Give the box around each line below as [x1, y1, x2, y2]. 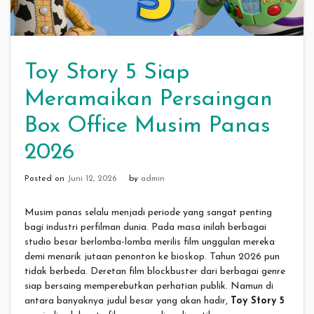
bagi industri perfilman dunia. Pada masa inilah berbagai [25, 221, 266, 233]
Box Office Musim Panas [25, 115, 271, 138]
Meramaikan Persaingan [25, 88, 273, 111]
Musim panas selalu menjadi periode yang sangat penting [25, 207, 272, 218]
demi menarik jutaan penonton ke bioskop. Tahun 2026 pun [25, 251, 280, 262]
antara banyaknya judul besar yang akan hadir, [25, 295, 231, 306]
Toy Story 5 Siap [25, 62, 189, 85]
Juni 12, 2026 [67, 175, 116, 184]
